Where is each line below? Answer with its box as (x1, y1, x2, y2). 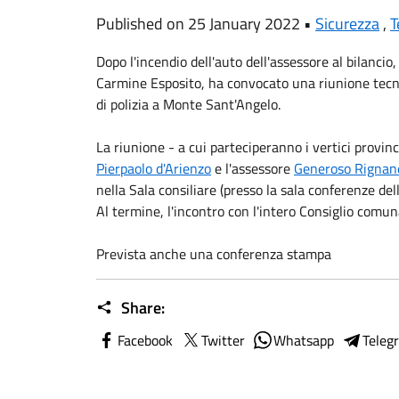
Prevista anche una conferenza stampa (96, 243, 331, 265)
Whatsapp (273, 330, 334, 351)
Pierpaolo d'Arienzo (96, 158, 211, 179)
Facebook (118, 330, 173, 351)
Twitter (201, 330, 245, 351)
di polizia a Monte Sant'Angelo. (96, 94, 281, 115)
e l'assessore (211, 158, 294, 179)
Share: (118, 296, 165, 320)
